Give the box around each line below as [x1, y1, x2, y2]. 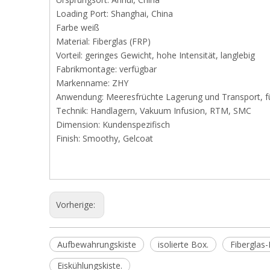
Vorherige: [56, 199, 98, 210]
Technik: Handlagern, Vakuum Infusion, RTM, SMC [56, 105, 251, 116]
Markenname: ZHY [56, 77, 128, 89]
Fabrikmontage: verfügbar [56, 63, 157, 75]
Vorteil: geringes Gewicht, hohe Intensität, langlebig [56, 49, 255, 61]
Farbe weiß [56, 22, 102, 33]
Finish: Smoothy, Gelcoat [56, 133, 153, 144]
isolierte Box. [158, 239, 209, 250]
